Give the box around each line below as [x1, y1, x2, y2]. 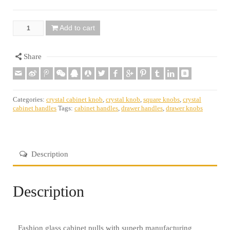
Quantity [12, 24, 42, 32]
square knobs [143, 95, 180, 103]
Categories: [13, 95, 46, 103]
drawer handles [121, 104, 163, 112]
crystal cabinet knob [46, 95, 103, 103]
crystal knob [106, 95, 140, 103]
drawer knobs [166, 104, 203, 112]
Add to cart [59, 23, 95, 32]
